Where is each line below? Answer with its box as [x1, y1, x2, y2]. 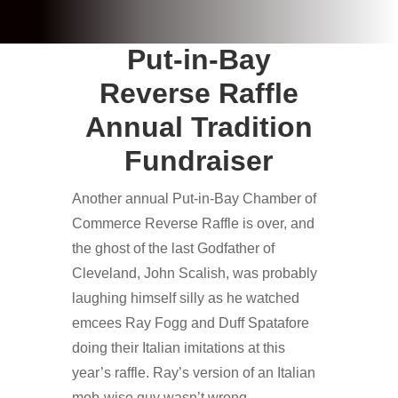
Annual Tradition [84, 110, 313, 143]
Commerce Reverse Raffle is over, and [71, 215, 314, 231]
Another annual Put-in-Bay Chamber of [71, 190, 316, 206]
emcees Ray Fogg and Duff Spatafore [71, 314, 309, 330]
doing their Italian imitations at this [71, 339, 285, 355]
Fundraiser [124, 144, 274, 177]
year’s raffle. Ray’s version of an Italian [71, 364, 315, 380]
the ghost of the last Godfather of [71, 240, 275, 256]
